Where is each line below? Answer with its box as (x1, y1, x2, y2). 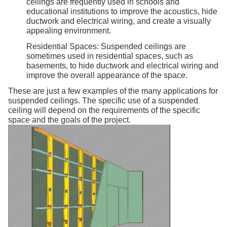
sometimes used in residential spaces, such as (26, 51, 193, 60)
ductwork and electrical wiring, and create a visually (26, 16, 211, 25)
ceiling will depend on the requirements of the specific (8, 105, 200, 115)
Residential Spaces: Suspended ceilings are (26, 42, 186, 51)
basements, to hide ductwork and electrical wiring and (26, 61, 218, 70)
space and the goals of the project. (8, 115, 131, 124)
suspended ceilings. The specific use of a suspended (8, 96, 198, 105)
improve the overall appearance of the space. (26, 70, 187, 80)
